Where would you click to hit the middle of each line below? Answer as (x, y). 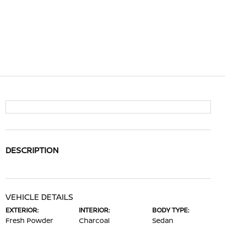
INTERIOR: (94, 210)
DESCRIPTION (32, 150)
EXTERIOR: (22, 210)
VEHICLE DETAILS (39, 197)
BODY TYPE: (171, 210)
